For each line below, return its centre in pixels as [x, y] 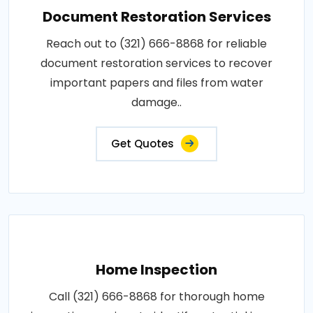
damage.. [156, 102]
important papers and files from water [156, 82]
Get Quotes [143, 143]
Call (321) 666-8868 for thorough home [156, 296]
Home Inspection [156, 269]
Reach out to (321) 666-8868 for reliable [156, 43]
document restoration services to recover [156, 63]
